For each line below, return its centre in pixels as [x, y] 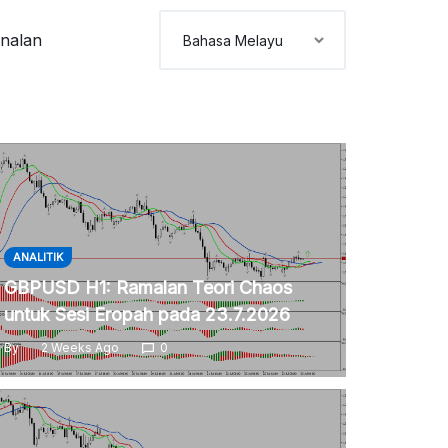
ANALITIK [37, 257]
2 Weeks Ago [79, 347]
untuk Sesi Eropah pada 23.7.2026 [146, 314]
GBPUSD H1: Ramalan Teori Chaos [147, 287]
